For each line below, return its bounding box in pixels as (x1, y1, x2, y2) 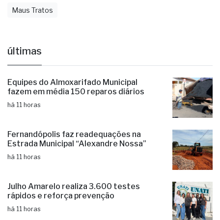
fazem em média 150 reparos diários (7, 100, 144, 110)
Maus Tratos (12, 19, 53, 28)
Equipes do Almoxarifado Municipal (7, 91, 137, 101)
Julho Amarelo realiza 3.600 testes (7, 195, 140, 205)
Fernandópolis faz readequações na (7, 143, 141, 153)
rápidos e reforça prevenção (7, 204, 114, 214)
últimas (7, 58, 42, 71)
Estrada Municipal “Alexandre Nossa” (7, 152, 146, 162)
